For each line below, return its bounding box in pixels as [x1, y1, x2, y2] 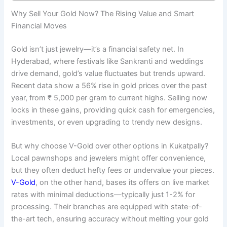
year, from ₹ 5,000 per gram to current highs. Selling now [11, 93, 208, 103]
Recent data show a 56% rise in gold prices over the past [11, 81, 207, 91]
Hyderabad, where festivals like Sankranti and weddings [11, 57, 204, 66]
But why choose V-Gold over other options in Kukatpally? [11, 141, 209, 151]
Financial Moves [11, 21, 67, 31]
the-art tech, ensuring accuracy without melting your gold [11, 214, 209, 224]
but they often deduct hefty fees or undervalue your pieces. [11, 166, 215, 175]
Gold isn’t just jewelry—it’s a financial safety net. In [11, 45, 184, 54]
